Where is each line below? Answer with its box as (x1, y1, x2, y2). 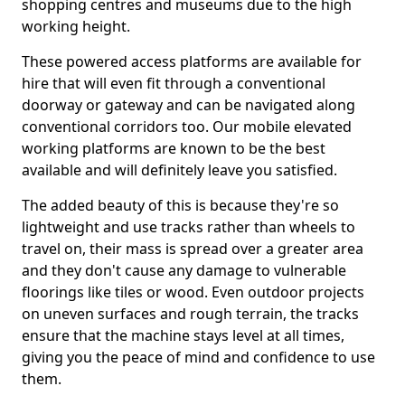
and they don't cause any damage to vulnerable (22, 260, 346, 280)
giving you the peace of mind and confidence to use (22, 347, 375, 367)
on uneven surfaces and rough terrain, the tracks (22, 304, 359, 324)
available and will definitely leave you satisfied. (22, 160, 337, 180)
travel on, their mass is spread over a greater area (22, 239, 363, 259)
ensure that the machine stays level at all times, (22, 325, 344, 345)
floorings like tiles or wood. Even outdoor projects (22, 282, 364, 302)
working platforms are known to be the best (22, 138, 325, 158)
